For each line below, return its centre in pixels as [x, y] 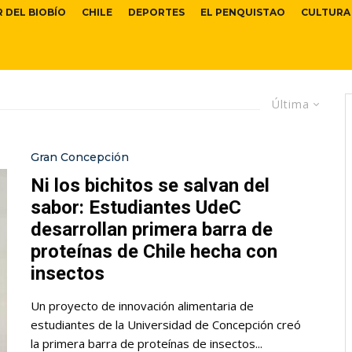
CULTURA [326, 13]
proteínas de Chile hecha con [154, 252]
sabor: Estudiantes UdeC [136, 208]
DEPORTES [156, 13]
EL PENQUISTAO [243, 13]
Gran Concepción [80, 158]
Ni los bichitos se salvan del [150, 186]
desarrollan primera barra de [152, 230]
